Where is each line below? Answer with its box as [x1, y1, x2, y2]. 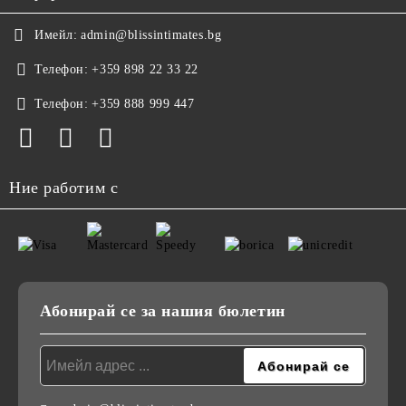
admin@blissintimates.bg [81, 28, 222, 42]
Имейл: [34, 28, 78, 42]
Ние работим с [9, 179, 119, 197]
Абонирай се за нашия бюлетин [40, 302, 285, 320]
